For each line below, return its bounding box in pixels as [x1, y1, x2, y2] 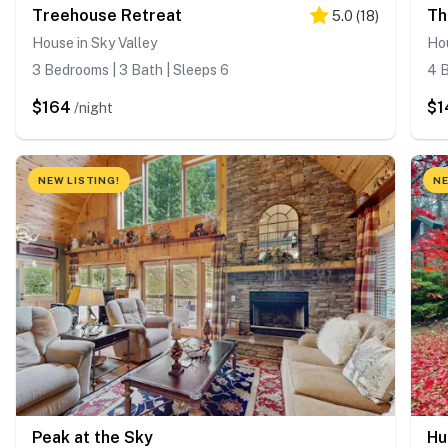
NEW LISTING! [38, 173, 120, 186]
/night [74, 99, 113, 116]
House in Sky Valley [32, 34, 157, 51]
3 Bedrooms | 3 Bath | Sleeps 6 [32, 61, 229, 78]
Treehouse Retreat [32, 5, 182, 25]
